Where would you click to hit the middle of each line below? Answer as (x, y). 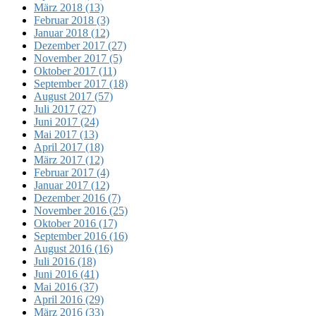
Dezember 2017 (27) (80, 45)
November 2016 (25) (81, 210)
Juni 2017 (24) (66, 121)
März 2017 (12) (69, 159)
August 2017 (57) (73, 96)
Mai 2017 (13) (66, 134)
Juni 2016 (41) (66, 274)
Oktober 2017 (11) (75, 71)
